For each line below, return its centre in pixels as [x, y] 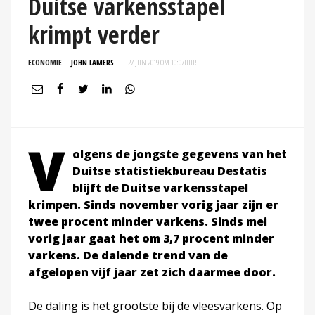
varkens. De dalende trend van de [128, 255]
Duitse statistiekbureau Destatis [170, 171]
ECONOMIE [45, 62]
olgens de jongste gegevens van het [180, 154]
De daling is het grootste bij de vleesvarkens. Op [155, 306]
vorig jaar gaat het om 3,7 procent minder [151, 238]
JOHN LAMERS [92, 62]
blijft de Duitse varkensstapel [160, 187]
